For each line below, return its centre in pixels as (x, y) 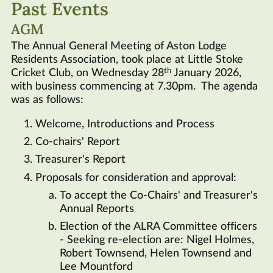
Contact (136, 29)
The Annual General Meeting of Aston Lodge (119, 46)
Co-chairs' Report (78, 142)
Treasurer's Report (80, 160)
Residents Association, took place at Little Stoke (127, 59)
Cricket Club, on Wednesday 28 (87, 73)
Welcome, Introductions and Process (125, 124)
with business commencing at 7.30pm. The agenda (134, 86)
